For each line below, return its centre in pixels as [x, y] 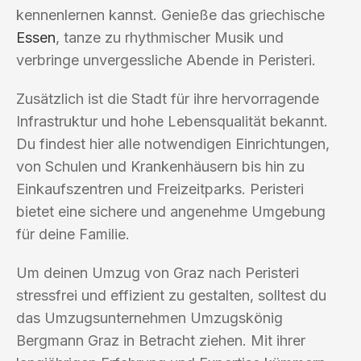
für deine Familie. [73, 234]
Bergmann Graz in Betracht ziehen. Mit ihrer [161, 340]
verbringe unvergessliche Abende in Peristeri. [166, 60]
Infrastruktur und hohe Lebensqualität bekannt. [172, 121]
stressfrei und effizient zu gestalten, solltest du [171, 295]
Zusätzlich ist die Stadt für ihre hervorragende [168, 98]
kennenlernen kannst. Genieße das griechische [170, 15]
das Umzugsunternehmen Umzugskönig [149, 317]
